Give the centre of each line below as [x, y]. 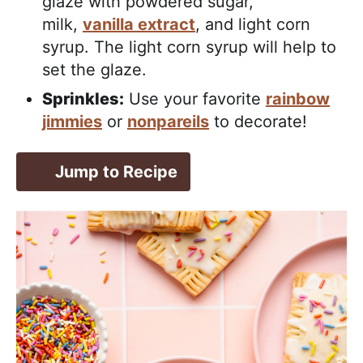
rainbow [298, 99]
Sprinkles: [83, 99]
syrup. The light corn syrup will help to [189, 47]
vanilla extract [139, 25]
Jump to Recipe [116, 172]
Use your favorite [195, 99]
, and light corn [253, 25]
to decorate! [258, 122]
